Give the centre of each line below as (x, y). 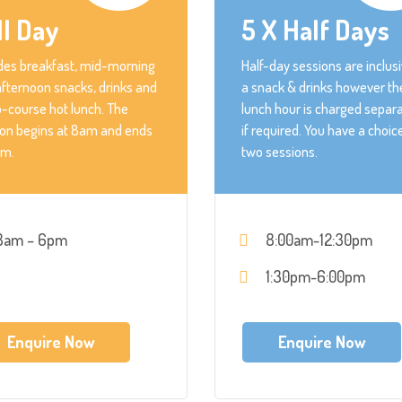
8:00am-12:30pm (319, 240)
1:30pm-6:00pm (315, 276)
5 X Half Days (315, 30)
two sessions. (280, 151)
